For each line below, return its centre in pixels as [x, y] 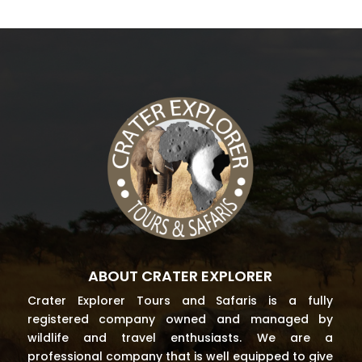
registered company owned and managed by [180, 319]
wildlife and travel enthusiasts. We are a [180, 337]
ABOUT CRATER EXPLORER [180, 276]
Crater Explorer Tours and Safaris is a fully [180, 300]
